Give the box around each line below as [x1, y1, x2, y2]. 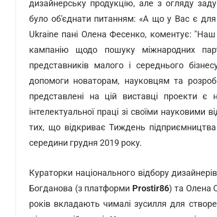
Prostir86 [132, 183, 170, 193]
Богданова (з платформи [29, 183, 133, 193]
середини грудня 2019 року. [29, 138, 142, 148]
